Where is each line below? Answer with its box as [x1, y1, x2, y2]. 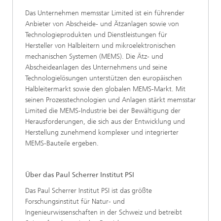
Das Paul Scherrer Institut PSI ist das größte [25, 186, 152, 195]
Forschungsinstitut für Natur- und [25, 197, 125, 206]
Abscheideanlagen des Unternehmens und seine [25, 63, 167, 72]
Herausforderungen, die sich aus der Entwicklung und [25, 117, 185, 126]
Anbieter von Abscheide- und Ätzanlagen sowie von [25, 20, 179, 29]
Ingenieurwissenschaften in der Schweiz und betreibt [25, 208, 182, 217]
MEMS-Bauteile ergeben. [25, 139, 99, 148]
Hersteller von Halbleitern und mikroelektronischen [25, 41, 176, 50]
